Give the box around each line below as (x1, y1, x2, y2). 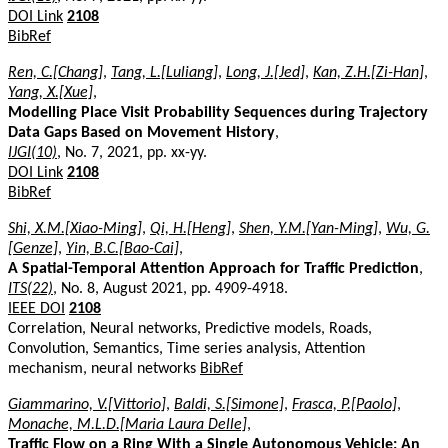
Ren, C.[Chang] (8, 64, 103, 81)
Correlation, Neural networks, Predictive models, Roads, (8, 320, 372, 337)
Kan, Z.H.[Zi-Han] (313, 64, 424, 81)
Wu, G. (386, 220, 430, 237)
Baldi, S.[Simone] (174, 396, 284, 413)
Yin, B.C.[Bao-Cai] (66, 240, 179, 257)
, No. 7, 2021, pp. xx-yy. (57, 144, 207, 161)
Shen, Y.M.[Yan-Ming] (239, 220, 378, 237)
